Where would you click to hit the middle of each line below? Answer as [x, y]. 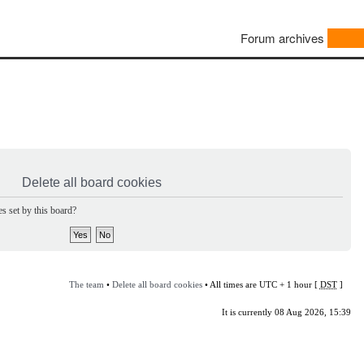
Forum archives [282, 38]
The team [86, 284]
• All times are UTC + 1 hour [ [261, 284]
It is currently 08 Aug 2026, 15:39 [286, 312]
